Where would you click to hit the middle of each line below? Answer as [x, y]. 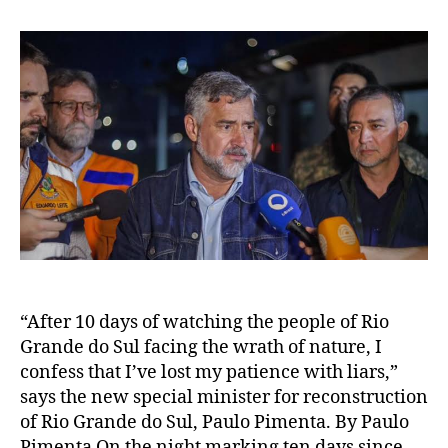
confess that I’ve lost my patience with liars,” [209, 372]
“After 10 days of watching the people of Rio [204, 322]
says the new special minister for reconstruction [224, 397]
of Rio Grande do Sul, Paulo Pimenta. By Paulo [214, 422]
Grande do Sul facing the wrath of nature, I [201, 347]
